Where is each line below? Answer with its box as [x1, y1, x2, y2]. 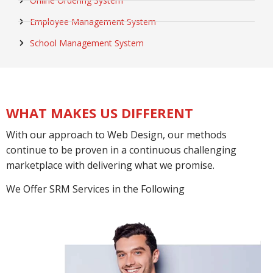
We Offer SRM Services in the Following [6, 182, 185, 196]
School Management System [29, 37, 144, 49]
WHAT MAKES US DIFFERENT [6, 103, 193, 122]
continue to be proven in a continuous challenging [6, 143, 236, 157]
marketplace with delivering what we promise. [6, 158, 214, 172]
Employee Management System [29, 15, 156, 27]
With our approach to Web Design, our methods [6, 127, 227, 141]
